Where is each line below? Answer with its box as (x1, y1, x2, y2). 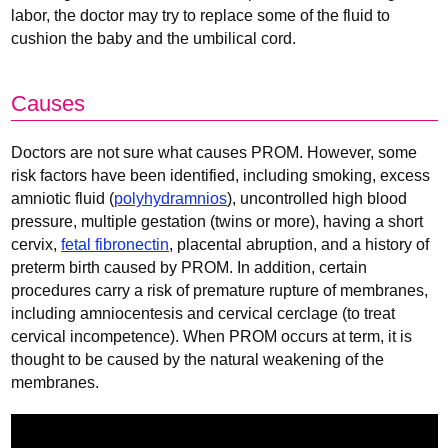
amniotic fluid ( (11, 189, 114, 207)
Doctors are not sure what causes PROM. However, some (11, 143, 417, 161)
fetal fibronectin (61, 235, 169, 253)
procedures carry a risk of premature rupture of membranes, (11, 281, 428, 299)
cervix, (11, 235, 61, 253)
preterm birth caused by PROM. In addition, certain (11, 258, 367, 276)
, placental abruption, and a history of (169, 235, 429, 253)
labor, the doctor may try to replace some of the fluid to (11, 6, 390, 24)
